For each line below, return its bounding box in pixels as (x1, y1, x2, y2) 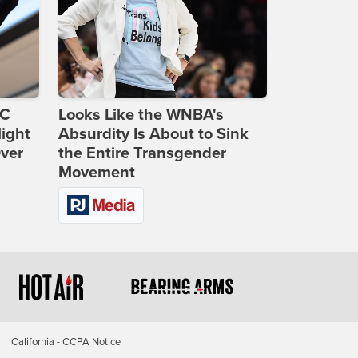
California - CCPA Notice (10, 335, 121, 348)
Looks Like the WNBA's (58, 105, 224, 125)
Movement (58, 163, 135, 183)
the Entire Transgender (58, 144, 226, 164)
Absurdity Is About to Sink (58, 125, 249, 145)
